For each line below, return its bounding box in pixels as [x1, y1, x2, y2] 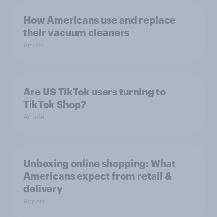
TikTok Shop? [23, 98, 86, 110]
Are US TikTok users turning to [23, 86, 166, 98]
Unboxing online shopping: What [23, 157, 176, 170]
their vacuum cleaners [23, 27, 129, 39]
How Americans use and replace [23, 14, 176, 26]
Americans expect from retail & [23, 170, 172, 182]
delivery [23, 183, 62, 195]
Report [23, 197, 45, 205]
